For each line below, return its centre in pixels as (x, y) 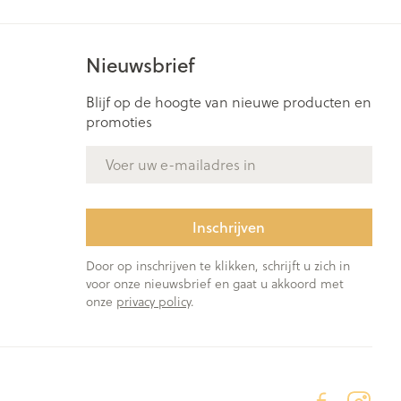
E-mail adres (126, 154)
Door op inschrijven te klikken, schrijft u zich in (218, 266)
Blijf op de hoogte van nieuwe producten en (228, 102)
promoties (119, 122)
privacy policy (153, 302)
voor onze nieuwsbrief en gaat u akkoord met (214, 284)
